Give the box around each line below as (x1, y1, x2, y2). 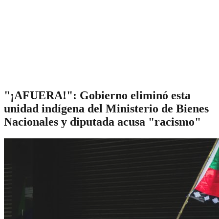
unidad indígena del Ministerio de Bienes (4, 102, 209, 115)
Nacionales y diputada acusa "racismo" (4, 115, 201, 128)
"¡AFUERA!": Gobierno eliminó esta (4, 88, 191, 102)
